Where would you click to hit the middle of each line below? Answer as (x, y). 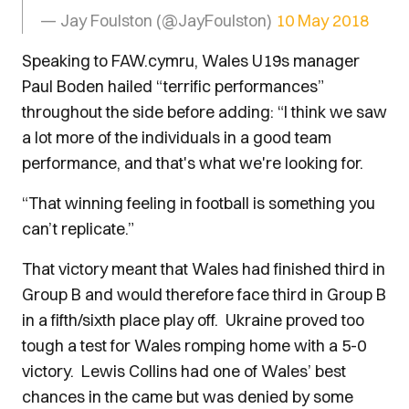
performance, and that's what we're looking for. (193, 163)
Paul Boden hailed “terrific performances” (173, 86)
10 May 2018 (322, 21)
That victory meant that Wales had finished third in (204, 269)
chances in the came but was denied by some (188, 397)
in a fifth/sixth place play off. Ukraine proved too (193, 320)
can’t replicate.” (78, 229)
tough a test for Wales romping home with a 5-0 (194, 346)
